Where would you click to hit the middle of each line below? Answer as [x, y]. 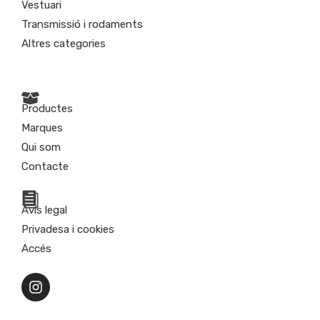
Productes [47, 108]
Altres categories [64, 43]
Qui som [41, 147]
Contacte [45, 166]
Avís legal [44, 210]
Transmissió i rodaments [82, 24]
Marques [42, 127]
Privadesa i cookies [68, 229]
